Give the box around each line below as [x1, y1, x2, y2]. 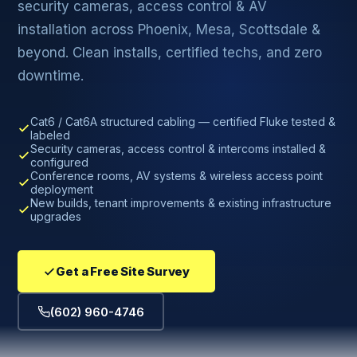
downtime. [18, 68, 84, 84]
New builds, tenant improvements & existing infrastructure [30, 196, 332, 210]
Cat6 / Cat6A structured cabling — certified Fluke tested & [30, 115, 336, 128]
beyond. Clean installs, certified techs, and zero [18, 45, 323, 61]
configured [30, 155, 89, 169]
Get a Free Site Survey [56, 264, 190, 279]
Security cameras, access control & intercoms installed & [30, 142, 327, 155]
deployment [30, 182, 94, 196]
